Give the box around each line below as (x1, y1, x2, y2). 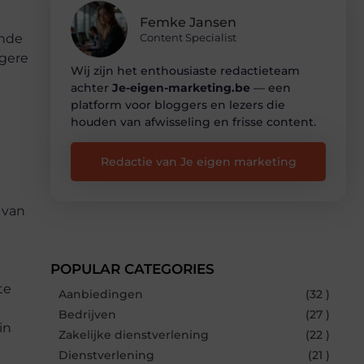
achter (71, 80, 112, 95)
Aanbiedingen (58, 286, 143, 301)
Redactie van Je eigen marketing (100, 154, 297, 169)
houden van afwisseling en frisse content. (71, 114, 316, 129)
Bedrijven (58, 306, 116, 322)
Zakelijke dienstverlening (58, 327, 209, 342)
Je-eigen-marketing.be (112, 80, 250, 95)
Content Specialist (140, 31, 236, 45)
